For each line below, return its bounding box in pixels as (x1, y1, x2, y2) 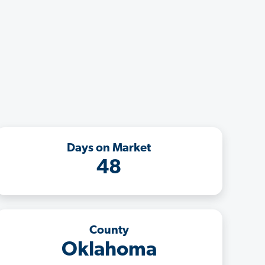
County (89, 224, 129, 237)
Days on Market (67, 142, 151, 154)
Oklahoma (61, 240, 157, 261)
